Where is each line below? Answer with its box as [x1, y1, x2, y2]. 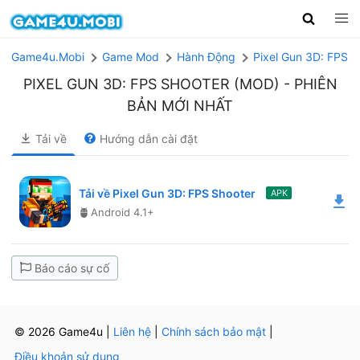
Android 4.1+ [91, 205, 154, 219]
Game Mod [102, 49, 159, 63]
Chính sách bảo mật [161, 325, 266, 339]
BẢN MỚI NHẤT [127, 96, 233, 114]
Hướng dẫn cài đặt [100, 131, 198, 145]
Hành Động [177, 49, 235, 63]
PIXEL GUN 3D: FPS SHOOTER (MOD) [22, 75, 280, 92]
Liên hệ [112, 325, 151, 339]
